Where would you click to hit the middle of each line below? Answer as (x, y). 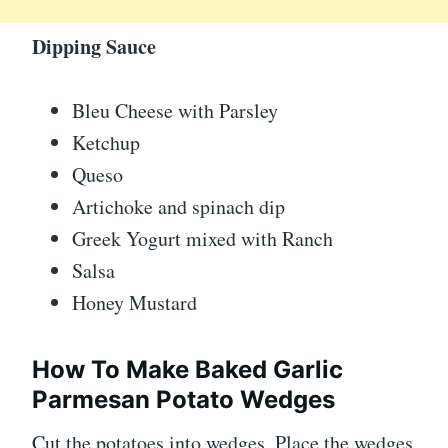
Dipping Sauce (94, 47)
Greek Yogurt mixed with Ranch (202, 239)
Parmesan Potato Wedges (183, 400)
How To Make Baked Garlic (187, 370)
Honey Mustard (134, 303)
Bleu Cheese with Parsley (175, 111)
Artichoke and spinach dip (178, 207)
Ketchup (106, 143)
